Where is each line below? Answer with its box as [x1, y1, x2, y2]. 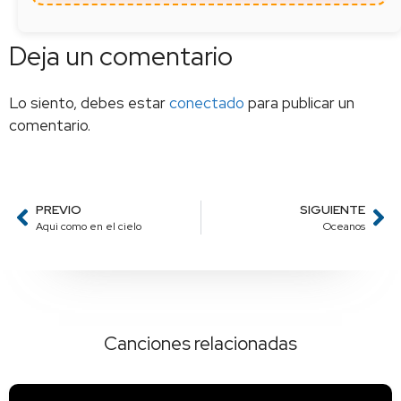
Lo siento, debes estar [9, 93, 169, 114]
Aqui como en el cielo [36, 218, 141, 234]
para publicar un [244, 93, 354, 114]
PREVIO [36, 200, 81, 218]
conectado [169, 93, 244, 114]
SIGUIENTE [300, 200, 365, 218]
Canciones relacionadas [104, 330, 297, 355]
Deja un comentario [9, 38, 233, 74]
